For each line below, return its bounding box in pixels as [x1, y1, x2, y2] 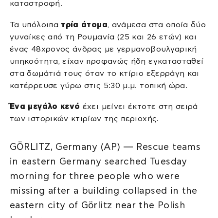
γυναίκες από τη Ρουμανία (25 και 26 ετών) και [10, 32, 197, 41]
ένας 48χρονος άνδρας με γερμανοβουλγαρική [10, 44, 197, 53]
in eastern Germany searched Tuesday [10, 156, 187, 166]
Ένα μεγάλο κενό [10, 102, 80, 111]
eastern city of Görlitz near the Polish [10, 200, 186, 210]
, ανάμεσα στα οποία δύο [107, 20, 206, 29]
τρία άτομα [61, 20, 108, 29]
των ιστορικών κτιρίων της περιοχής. [10, 114, 159, 123]
